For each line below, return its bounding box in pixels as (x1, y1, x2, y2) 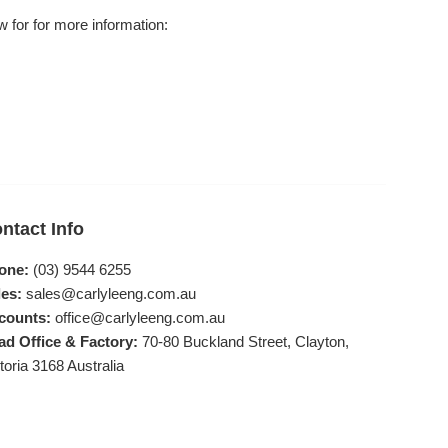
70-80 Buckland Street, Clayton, (141, 333, 349, 351)
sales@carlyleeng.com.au (25, 285, 196, 303)
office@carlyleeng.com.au (54, 309, 225, 327)
